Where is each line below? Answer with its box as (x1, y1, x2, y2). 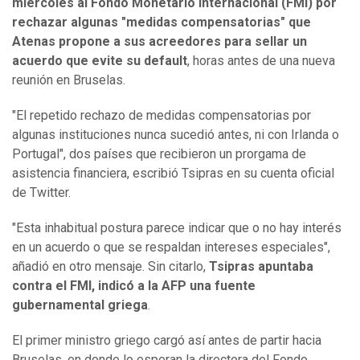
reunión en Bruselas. (12, 72, 125, 88)
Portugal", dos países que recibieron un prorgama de (12, 146, 306, 162)
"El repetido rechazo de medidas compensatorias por (12, 108, 311, 124)
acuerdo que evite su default (12, 53, 187, 69)
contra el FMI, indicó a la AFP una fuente (12, 278, 256, 294)
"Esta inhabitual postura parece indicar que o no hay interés (12, 220, 342, 236)
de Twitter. (12, 185, 71, 201)
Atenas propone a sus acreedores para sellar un (12, 34, 307, 50)
